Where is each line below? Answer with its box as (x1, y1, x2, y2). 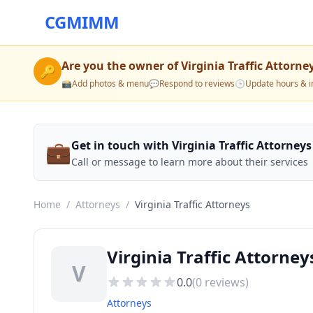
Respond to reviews (159, 78, 235, 89)
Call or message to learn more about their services (71, 155, 308, 168)
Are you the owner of (61, 58, 181, 73)
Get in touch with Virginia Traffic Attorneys (71, 138, 312, 153)
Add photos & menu (72, 78, 149, 89)
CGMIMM (45, 10, 119, 34)
